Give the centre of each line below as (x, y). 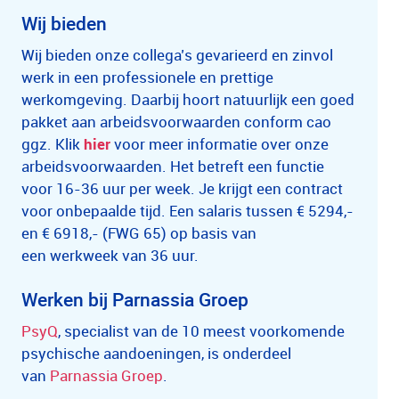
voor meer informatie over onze (220, 144)
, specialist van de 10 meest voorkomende (201, 331)
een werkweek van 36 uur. (110, 255)
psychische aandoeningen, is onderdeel (156, 353)
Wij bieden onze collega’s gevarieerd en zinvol (177, 55)
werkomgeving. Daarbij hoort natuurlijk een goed (188, 99)
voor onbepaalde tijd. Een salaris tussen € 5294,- (187, 211)
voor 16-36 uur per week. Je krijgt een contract (182, 188)
